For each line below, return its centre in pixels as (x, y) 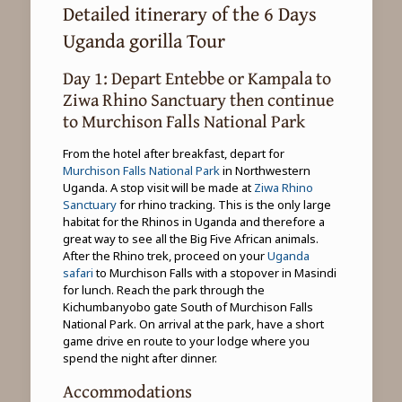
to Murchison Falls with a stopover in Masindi (214, 273)
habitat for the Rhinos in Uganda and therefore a (193, 222)
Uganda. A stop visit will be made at (158, 188)
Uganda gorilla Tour (144, 40)
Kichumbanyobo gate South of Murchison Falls (188, 307)
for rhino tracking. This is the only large (223, 205)
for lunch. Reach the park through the (163, 290)
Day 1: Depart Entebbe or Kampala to (197, 78)
